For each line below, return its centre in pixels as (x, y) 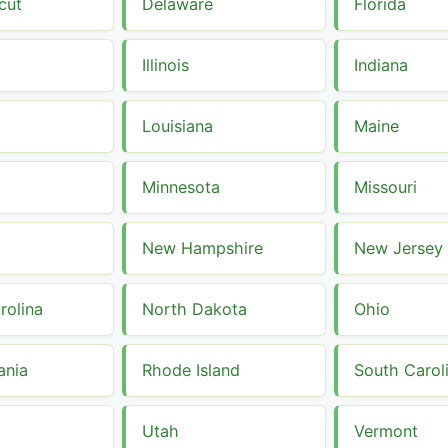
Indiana (381, 64)
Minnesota (181, 186)
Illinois (165, 64)
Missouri (385, 186)
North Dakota (194, 308)
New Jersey (398, 247)
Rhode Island (191, 369)
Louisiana (177, 125)
